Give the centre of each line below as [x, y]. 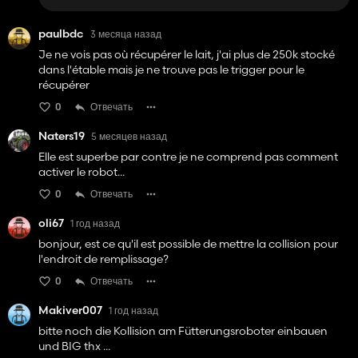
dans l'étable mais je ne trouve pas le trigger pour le [171, 70]
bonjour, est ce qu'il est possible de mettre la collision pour [188, 244]
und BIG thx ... [74, 346]
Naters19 [62, 136]
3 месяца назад [126, 34]
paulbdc [61, 34]
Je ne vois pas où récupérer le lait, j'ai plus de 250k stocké [187, 55]
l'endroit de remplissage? [103, 259]
